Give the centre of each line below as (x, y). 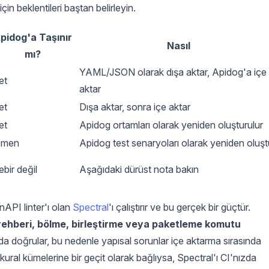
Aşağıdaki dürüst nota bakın (139, 169)
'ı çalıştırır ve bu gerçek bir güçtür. (180, 207)
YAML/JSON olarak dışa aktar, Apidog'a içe (173, 72)
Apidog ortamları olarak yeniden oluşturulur (171, 125)
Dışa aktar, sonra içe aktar (135, 107)
